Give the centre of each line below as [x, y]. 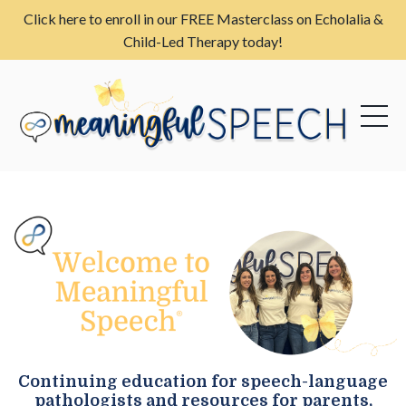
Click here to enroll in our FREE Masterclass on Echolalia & [203, 19]
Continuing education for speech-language [203, 381]
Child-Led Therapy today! [203, 41]
